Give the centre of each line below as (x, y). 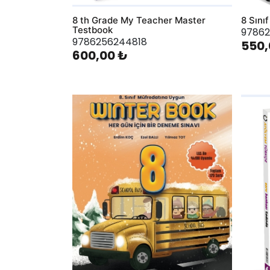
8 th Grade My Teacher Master (139, 20)
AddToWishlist (93, 117)
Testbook (92, 30)
